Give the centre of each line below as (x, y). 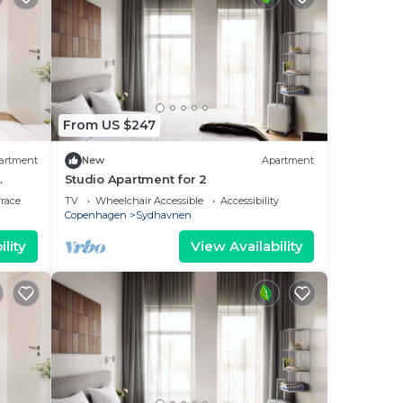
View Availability (246, 246)
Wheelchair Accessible (149, 200)
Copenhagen (95, 215)
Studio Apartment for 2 (135, 179)
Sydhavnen (163, 215)
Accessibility (249, 200)
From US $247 (109, 125)
